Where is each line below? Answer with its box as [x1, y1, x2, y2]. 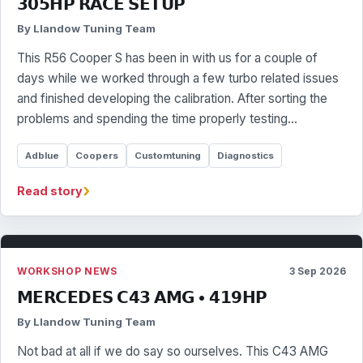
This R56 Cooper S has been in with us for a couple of [17, 50, 318, 66]
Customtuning [135, 149, 201, 161]
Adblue [25, 149, 59, 161]
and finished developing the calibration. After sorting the [17, 91, 327, 106]
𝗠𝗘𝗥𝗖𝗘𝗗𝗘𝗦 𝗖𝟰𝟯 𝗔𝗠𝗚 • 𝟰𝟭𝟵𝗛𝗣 [17, 287, 267, 307]
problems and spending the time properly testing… [17, 111, 297, 126]
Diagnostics [217, 149, 274, 161]
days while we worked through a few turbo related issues [17, 70, 339, 86]
